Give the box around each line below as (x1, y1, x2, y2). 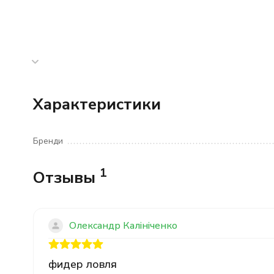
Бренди (32, 135, 63, 147)
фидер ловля (48, 257, 117, 272)
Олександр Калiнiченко (68, 218, 177, 232)
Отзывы (32, 167, 100, 188)
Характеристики (32, 94, 161, 115)
